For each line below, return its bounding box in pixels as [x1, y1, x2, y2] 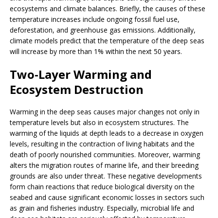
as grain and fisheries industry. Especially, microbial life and [10, 203, 194, 213]
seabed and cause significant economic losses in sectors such [10, 193, 204, 202]
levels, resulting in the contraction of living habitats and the [10, 139, 195, 149]
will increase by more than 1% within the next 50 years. [10, 47, 182, 56]
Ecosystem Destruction [10, 81, 144, 98]
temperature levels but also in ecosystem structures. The [10, 118, 189, 127]
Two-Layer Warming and [10, 66, 152, 83]
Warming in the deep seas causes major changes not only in [10, 107, 200, 117]
